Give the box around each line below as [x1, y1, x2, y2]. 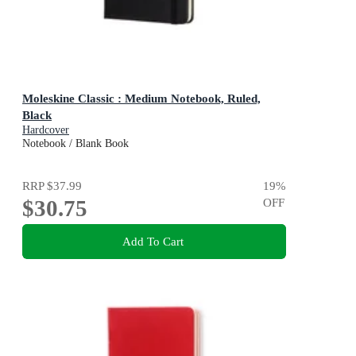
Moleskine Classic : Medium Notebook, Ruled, [22, 91, 261, 105]
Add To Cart [122, 234, 184, 249]
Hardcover [22, 123, 69, 136]
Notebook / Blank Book [22, 137, 129, 149]
